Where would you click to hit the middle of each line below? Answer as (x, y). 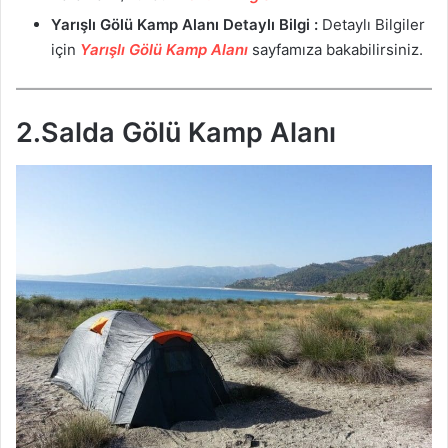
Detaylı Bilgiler (371, 24)
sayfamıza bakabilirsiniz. (335, 49)
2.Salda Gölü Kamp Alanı (176, 133)
